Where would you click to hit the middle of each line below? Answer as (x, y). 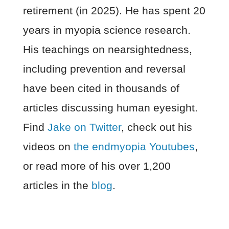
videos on (48, 146)
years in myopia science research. (107, 30)
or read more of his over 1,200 (97, 166)
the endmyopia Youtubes (134, 146)
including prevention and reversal (104, 68)
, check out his (156, 127)
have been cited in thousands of (101, 88)
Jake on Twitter (84, 127)
